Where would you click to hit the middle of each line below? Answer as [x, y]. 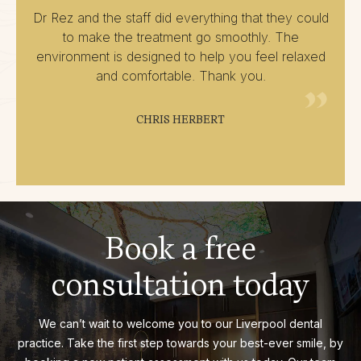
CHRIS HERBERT [180, 120]
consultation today [180, 284]
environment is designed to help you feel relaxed [180, 57]
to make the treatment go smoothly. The [180, 37]
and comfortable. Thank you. [180, 76]
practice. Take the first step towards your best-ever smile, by [180, 343]
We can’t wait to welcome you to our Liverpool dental [180, 324]
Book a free [180, 248]
